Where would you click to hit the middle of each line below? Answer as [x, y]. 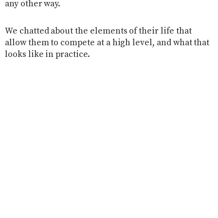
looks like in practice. [47, 54]
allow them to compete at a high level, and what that [107, 43]
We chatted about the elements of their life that [98, 31]
